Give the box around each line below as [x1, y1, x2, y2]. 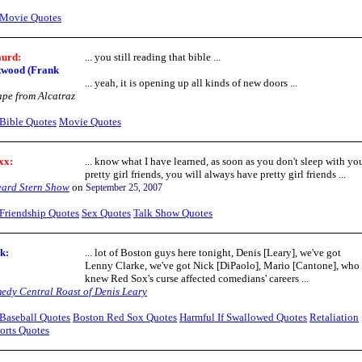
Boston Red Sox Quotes [73, 311, 177, 323]
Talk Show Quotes [133, 207, 213, 219]
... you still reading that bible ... [85, 51, 221, 63]
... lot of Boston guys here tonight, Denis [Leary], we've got [85, 246, 341, 259]
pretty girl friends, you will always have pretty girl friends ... [85, 168, 346, 180]
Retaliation [309, 311, 359, 323]
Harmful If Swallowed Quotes [179, 311, 307, 323]
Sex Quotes [82, 207, 131, 219]
